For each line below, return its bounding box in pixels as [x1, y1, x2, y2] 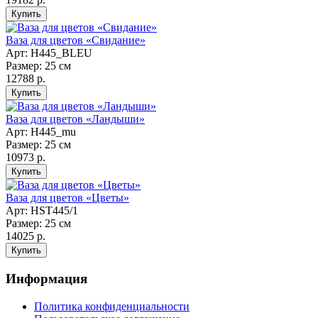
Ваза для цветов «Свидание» [6, 34, 146, 47]
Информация [6, 270, 87, 286]
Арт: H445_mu [6, 126, 76, 138]
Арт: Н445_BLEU [6, 47, 92, 60]
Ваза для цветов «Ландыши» [6, 113, 145, 126]
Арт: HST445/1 [6, 204, 78, 217]
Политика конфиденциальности [34, 300, 190, 312]
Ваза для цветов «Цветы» [6, 192, 129, 204]
